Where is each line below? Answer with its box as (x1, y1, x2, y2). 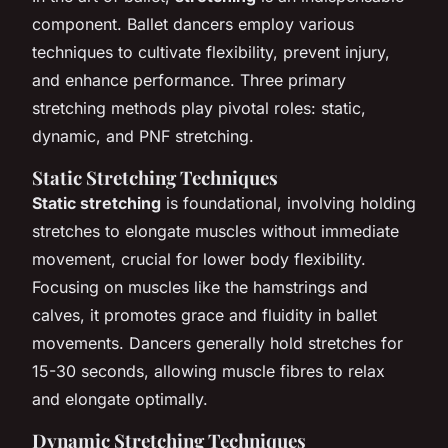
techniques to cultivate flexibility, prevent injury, (32, 41, 390, 62)
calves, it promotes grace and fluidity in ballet (32, 304, 377, 325)
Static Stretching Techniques (32, 164, 278, 190)
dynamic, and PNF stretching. (32, 125, 254, 146)
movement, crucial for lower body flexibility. (32, 248, 366, 269)
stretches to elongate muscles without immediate (32, 220, 399, 241)
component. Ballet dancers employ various (32, 13, 354, 34)
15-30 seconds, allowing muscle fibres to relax (32, 360, 385, 381)
